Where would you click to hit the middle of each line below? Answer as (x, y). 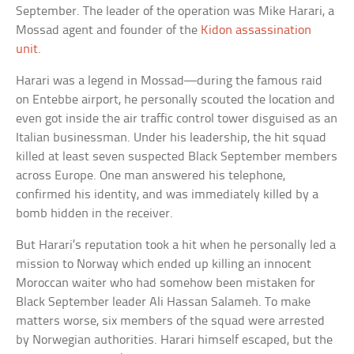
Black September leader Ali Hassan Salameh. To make (164, 302)
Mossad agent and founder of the (109, 30)
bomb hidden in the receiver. (95, 213)
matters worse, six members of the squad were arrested (171, 321)
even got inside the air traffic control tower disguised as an (177, 119)
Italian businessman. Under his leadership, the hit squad (171, 137)
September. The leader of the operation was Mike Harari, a (175, 11)
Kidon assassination (256, 30)
